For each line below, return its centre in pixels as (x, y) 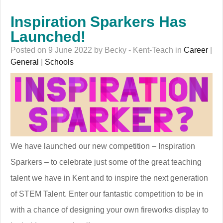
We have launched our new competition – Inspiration (103, 146)
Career (196, 50)
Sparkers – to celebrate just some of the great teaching (106, 162)
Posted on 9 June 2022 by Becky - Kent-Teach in (97, 50)
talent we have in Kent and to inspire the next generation (109, 178)
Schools (59, 62)
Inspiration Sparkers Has (99, 21)
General (25, 62)
